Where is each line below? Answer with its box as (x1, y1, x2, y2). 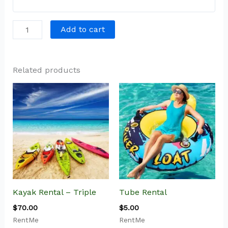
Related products (12, 65, 80, 75)
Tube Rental (119, 187, 167, 197)
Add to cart (60, 24, 105, 34)
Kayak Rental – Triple (12, 187, 96, 197)
